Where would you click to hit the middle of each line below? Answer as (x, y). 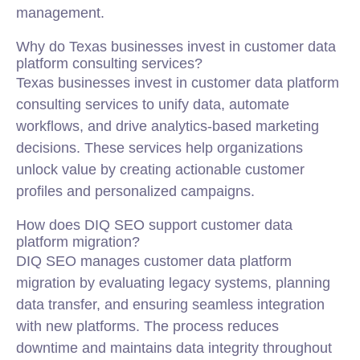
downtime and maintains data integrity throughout (174, 348)
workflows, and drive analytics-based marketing (168, 126)
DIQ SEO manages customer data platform (154, 261)
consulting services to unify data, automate (153, 104)
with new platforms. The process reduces (147, 326)
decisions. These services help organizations (160, 148)
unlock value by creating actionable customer (160, 170)
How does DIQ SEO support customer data (154, 225)
